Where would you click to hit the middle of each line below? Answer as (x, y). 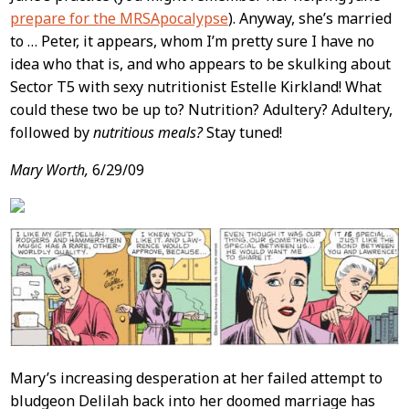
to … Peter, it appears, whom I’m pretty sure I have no (192, 41)
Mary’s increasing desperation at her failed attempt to (196, 378)
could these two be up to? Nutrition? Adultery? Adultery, (201, 109)
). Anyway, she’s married (309, 18)
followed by (51, 132)
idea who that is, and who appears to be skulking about (200, 63)
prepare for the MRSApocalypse (119, 18)
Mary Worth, (49, 169)
